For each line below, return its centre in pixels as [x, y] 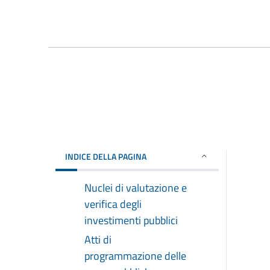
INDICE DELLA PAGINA [106, 156]
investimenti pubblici [131, 220]
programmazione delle [135, 256]
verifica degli [113, 204]
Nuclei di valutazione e [136, 187]
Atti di [98, 239]
